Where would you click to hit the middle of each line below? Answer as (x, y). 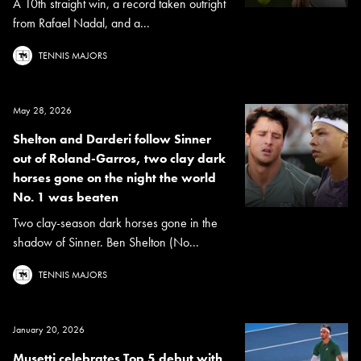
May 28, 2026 (42, 111)
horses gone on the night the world (114, 178)
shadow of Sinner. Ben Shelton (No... (106, 243)
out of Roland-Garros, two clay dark (119, 159)
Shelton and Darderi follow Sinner (112, 139)
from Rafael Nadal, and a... (81, 23)
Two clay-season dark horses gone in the (115, 223)
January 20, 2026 (49, 330)
